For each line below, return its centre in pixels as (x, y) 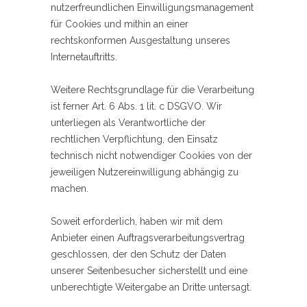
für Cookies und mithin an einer (120, 24)
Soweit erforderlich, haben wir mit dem (137, 222)
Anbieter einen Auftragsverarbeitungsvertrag (148, 238)
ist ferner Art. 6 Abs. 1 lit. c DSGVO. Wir (136, 107)
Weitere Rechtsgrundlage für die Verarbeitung (152, 90)
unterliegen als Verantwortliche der (128, 123)
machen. (70, 189)
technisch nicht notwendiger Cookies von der (151, 156)
